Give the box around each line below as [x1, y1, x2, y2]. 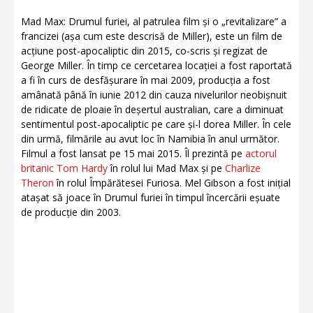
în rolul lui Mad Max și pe [108, 161, 225, 175]
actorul [245, 147, 277, 160]
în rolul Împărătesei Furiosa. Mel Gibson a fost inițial [54, 176, 291, 189]
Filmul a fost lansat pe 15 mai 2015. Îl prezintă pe [21, 147, 245, 160]
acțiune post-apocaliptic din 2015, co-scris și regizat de [21, 44, 268, 57]
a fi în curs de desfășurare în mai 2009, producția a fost [21, 73, 270, 87]
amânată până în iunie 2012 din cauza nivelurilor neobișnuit [21, 88, 287, 101]
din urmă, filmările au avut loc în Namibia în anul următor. [21, 132, 279, 145]
